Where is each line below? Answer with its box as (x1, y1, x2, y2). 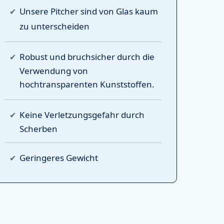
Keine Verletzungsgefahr (19, 109, 119, 120)
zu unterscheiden (19, 20, 89, 32)
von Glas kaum (98, 5, 158, 17)
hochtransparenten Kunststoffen (19, 78, 152, 90)
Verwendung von (19, 65, 88, 76)
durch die (114, 51, 154, 62)
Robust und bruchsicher (19, 51, 115, 62)
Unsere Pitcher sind (19, 5, 99, 17)
